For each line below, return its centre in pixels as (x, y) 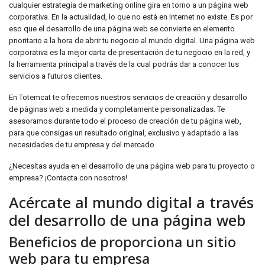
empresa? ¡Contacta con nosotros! (68, 178)
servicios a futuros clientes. (56, 76)
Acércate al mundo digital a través (131, 202)
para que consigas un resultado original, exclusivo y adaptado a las (124, 133)
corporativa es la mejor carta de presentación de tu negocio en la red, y (130, 52)
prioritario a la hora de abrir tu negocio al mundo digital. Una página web (132, 41)
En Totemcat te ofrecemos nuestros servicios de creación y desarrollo (128, 97)
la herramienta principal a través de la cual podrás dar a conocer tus (124, 64)
